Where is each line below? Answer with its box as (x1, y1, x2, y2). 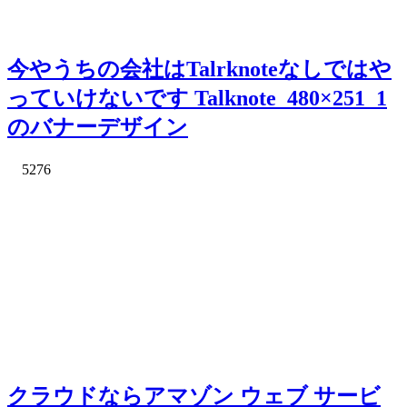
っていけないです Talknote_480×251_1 (7, 86, 387, 111)
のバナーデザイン (7, 115, 188, 140)
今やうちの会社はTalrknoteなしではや (7, 57, 392, 82)
